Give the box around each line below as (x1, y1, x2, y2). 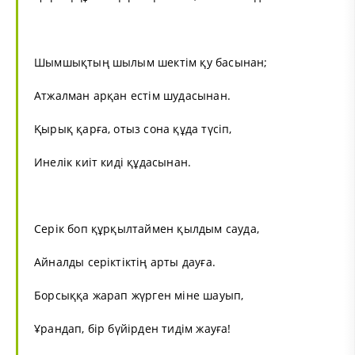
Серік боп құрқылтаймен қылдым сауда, (34, 220, 259, 236)
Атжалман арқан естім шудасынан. (34, 87, 231, 103)
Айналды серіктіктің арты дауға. (34, 254, 216, 269)
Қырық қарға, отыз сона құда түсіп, (34, 120, 232, 136)
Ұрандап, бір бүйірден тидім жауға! (34, 320, 231, 336)
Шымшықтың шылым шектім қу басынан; (34, 54, 268, 70)
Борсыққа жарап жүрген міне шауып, (34, 287, 244, 303)
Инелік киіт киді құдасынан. (34, 154, 192, 170)
